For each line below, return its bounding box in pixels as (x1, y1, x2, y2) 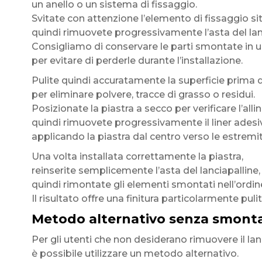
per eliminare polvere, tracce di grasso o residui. (31, 89, 255, 100)
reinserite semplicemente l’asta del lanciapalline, (31, 165, 260, 176)
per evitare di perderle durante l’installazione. (31, 55, 243, 66)
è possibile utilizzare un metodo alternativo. (31, 248, 239, 259)
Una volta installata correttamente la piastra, (31, 151, 243, 162)
